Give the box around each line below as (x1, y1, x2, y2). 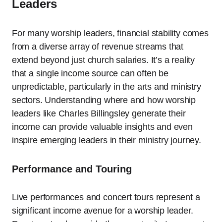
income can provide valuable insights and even (12, 122, 193, 132)
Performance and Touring (12, 164, 132, 175)
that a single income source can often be (12, 68, 168, 79)
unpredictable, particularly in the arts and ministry (12, 82, 201, 92)
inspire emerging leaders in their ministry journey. (12, 135, 201, 146)
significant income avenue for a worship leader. (12, 206, 193, 216)
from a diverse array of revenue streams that (12, 42, 184, 52)
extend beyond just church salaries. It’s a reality (12, 55, 195, 65)
